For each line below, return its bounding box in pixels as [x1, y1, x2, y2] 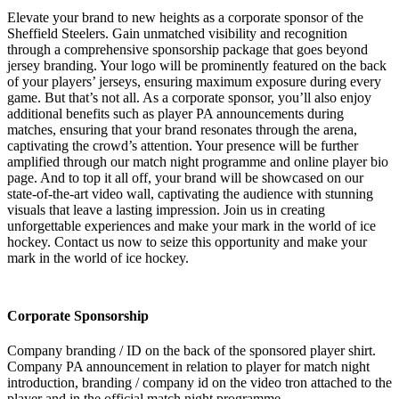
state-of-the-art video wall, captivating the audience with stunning [7, 185, 373, 201]
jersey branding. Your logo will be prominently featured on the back [7, 57, 387, 73]
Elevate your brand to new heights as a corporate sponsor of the [7, 9, 363, 25]
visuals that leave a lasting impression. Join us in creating [7, 201, 325, 217]
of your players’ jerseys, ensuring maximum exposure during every [7, 73, 381, 89]
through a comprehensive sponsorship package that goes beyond [7, 41, 368, 57]
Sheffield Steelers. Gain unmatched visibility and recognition [7, 25, 347, 41]
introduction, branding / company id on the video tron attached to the [7, 375, 392, 391]
